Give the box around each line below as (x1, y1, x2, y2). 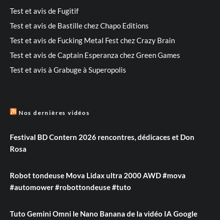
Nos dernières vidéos (18, 109, 90, 116)
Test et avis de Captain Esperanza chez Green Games (10, 50, 180, 59)
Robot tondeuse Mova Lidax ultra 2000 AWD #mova (10, 170, 186, 180)
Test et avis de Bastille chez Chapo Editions (10, 21, 149, 30)
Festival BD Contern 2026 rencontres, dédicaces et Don (10, 132, 194, 141)
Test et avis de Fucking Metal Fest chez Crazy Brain (10, 35, 175, 45)
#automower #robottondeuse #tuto (10, 182, 131, 192)
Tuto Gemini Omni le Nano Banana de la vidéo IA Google (10, 209, 197, 218)
